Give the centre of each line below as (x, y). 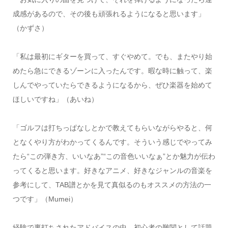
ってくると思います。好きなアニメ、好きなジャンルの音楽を (112, 170)
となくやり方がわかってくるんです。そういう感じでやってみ (112, 142)
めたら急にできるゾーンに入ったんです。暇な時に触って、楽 (112, 70)
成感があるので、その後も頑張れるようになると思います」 (109, 13)
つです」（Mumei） (45, 199)
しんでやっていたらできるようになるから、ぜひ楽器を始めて (112, 85)
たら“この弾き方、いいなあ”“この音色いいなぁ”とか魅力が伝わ (114, 156)
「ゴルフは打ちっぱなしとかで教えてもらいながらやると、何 (112, 127)
